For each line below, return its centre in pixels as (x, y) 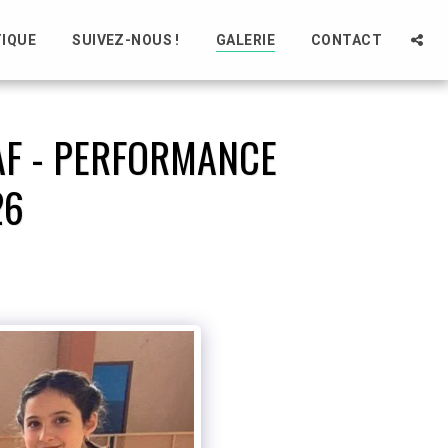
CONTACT (346, 39)
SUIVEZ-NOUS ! (126, 39)
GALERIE (245, 39)
